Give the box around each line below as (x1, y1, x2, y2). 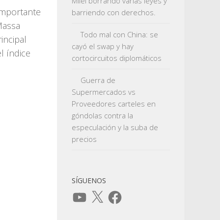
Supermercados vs (72, 87, 136, 97)
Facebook (107, 188, 138, 197)
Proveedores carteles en (72, 99, 156, 109)
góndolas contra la (72, 110, 133, 120)
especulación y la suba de (72, 122, 158, 132)
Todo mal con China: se (81, 29, 158, 39)
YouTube (71, 188, 100, 197)
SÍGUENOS (72, 176, 106, 185)
